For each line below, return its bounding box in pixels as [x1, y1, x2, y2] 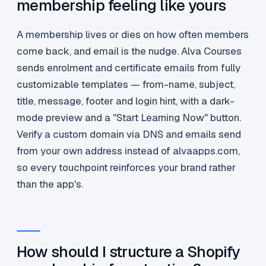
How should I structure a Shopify [17, 242, 240, 262]
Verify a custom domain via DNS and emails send [17, 128, 241, 141]
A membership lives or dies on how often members [17, 28, 249, 42]
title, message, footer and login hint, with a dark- [17, 94, 235, 108]
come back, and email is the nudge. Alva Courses [17, 45, 242, 58]
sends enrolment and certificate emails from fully [17, 61, 240, 75]
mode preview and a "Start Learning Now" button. [17, 111, 241, 125]
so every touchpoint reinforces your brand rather [17, 161, 236, 175]
